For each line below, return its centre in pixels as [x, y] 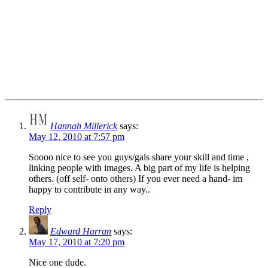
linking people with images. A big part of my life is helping [139, 167]
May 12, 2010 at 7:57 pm [77, 136]
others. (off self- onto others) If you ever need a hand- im [135, 178]
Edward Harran [81, 231]
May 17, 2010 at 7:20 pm [77, 242]
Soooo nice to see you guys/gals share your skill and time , [139, 157]
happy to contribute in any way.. [89, 189]
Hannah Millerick [84, 126]
